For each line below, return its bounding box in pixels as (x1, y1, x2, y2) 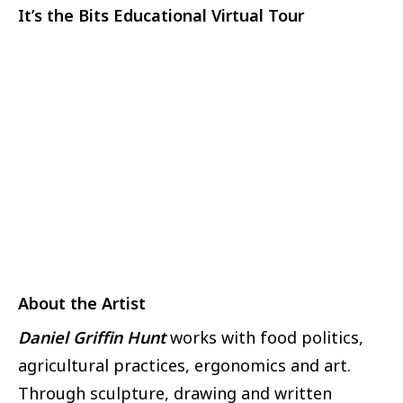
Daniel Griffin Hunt (18, 326, 166, 348)
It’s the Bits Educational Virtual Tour (18, 4, 304, 27)
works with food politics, (166, 326, 363, 348)
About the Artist (18, 292, 146, 315)
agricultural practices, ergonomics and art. (18, 354, 351, 376)
